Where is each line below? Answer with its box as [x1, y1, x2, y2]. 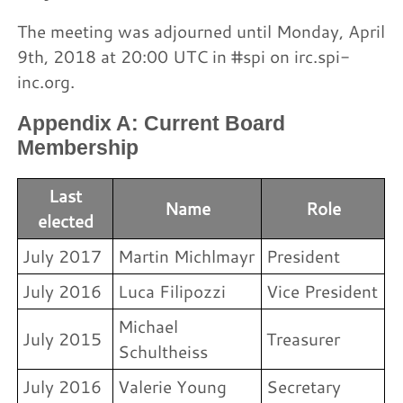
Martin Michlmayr [118, 244, 255, 267]
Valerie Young [118, 374, 228, 398]
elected [37, 209, 94, 232]
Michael [118, 314, 179, 337]
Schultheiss [118, 339, 209, 363]
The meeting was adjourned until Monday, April [17, 20, 386, 43]
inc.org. [17, 70, 76, 94]
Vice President [266, 279, 379, 302]
